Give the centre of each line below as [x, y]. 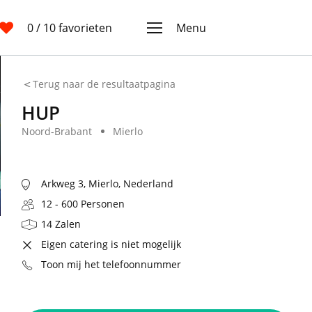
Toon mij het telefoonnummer [111, 264]
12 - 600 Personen [83, 203]
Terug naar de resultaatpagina [104, 84]
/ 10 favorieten [74, 28]
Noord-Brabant [56, 132]
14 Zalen [61, 224]
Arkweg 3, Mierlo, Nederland [107, 183]
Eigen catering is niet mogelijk [111, 244]
